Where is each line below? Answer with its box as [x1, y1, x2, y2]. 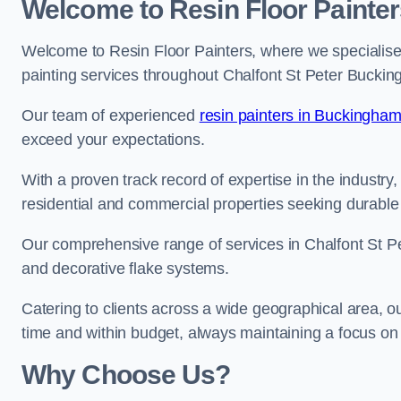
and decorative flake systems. [21, 260, 229, 277]
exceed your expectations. [21, 131, 205, 149]
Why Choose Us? [21, 360, 231, 389]
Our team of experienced [21, 107, 200, 124]
